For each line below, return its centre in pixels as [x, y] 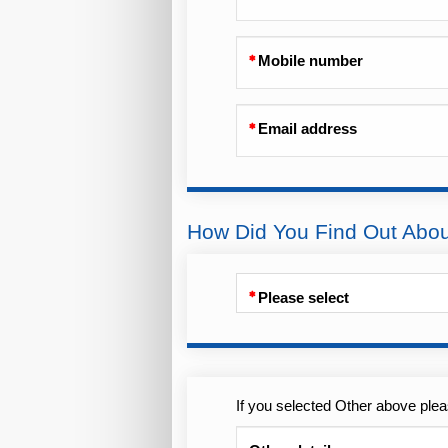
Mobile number [310, 61]
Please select [303, 298]
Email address [307, 129]
